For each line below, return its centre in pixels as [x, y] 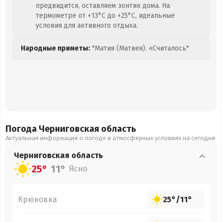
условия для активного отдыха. [87, 26]
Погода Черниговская [53, 129]
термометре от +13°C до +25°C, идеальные [105, 16]
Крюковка [37, 199]
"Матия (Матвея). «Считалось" [139, 48]
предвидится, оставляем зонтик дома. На [103, 6]
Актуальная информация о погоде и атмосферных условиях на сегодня [110, 138]
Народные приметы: [55, 48]
